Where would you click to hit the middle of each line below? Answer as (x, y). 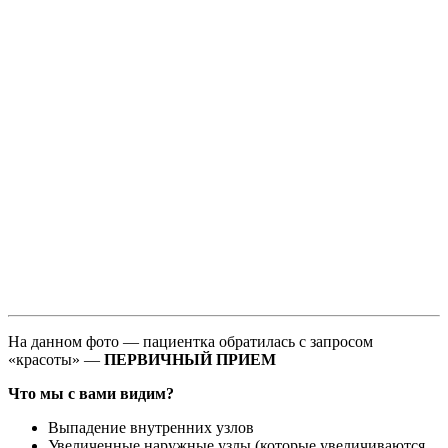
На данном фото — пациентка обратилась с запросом (190, 341)
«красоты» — (56, 359)
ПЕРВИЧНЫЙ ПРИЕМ (190, 359)
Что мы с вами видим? (91, 393)
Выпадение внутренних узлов (151, 427)
